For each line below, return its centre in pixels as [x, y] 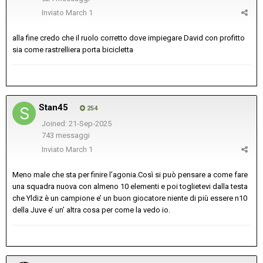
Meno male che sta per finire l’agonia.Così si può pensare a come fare [130, 174]
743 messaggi [65, 136]
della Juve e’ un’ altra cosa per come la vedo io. [91, 210]
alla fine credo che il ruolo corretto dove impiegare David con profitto [129, 38]
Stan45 [53, 107]
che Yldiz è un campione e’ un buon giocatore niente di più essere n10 [130, 198]
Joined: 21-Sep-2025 [76, 123]
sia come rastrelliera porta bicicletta [73, 49]
